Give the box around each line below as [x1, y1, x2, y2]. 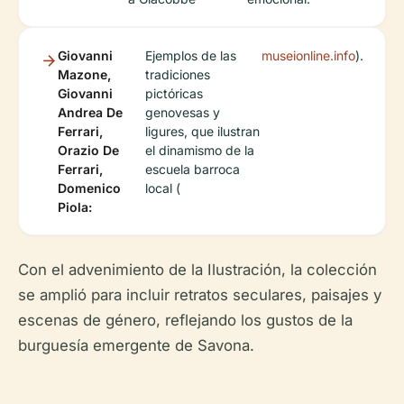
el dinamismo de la [145, 142, 255, 158]
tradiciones [145, 67, 211, 82]
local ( [145, 180, 181, 196]
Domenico [58, 180, 121, 196]
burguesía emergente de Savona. [18, 336, 254, 354]
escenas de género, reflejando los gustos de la [18, 311, 353, 329]
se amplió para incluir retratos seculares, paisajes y [18, 286, 381, 304]
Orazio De [58, 142, 119, 158]
